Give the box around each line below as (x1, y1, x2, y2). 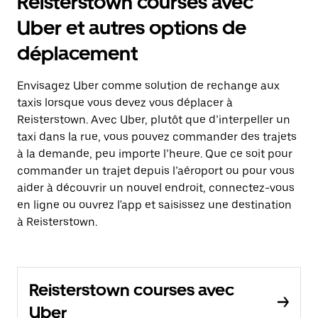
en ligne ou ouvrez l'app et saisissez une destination (17, 198, 292, 212)
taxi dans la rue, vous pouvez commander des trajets (17, 130, 297, 143)
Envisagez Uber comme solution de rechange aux (17, 79, 280, 92)
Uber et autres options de (17, 16, 246, 40)
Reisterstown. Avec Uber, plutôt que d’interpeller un (17, 113, 290, 126)
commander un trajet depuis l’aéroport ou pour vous (17, 164, 295, 177)
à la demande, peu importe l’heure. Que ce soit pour (17, 147, 292, 160)
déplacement (17, 41, 138, 65)
